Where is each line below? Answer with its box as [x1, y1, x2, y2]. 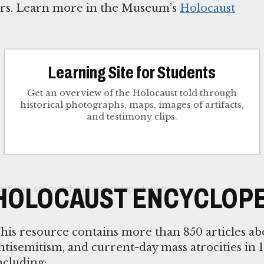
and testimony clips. [86, 111, 177, 122]
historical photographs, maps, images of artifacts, [19, 99, 244, 110]
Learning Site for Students [48, 62, 216, 82]
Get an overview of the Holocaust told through [27, 87, 237, 98]
